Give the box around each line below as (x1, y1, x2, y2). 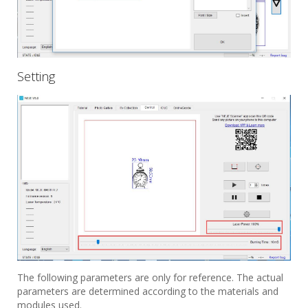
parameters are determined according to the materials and (17, 285, 278, 298)
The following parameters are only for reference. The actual (17, 271, 283, 285)
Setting (17, 67, 55, 85)
